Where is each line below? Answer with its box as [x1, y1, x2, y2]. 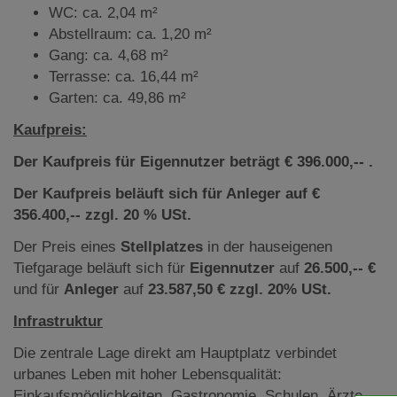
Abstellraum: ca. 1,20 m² [49, 25, 212, 43]
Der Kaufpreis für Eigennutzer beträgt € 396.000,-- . [13, 152, 373, 170]
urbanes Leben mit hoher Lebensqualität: [13, 365, 282, 383]
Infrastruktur [13, 312, 103, 330]
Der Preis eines [13, 237, 121, 255]
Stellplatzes [121, 237, 207, 255]
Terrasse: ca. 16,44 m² [49, 67, 198, 85]
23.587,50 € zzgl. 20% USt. [148, 280, 331, 298]
